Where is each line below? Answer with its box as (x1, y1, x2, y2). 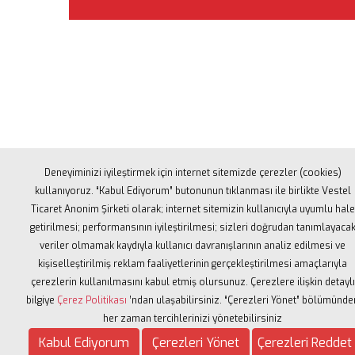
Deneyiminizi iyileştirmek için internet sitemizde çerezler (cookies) (44, 166, 342, 179)
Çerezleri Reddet (257, 334, 352, 351)
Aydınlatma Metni (74, 318, 166, 333)
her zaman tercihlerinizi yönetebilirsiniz (103, 312, 282, 325)
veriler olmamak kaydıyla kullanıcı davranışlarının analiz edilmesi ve (40, 239, 345, 252)
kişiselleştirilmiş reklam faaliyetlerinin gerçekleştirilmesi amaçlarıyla (38, 258, 347, 270)
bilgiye (26, 294, 57, 307)
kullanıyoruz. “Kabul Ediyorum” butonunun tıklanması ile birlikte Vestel (34, 185, 351, 197)
